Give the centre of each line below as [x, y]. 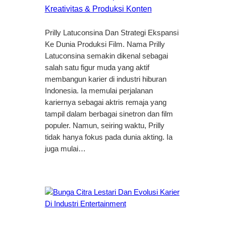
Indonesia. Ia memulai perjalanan [99, 91]
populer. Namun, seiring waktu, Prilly [104, 126]
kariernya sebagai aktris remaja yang [105, 103]
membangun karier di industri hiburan [105, 79]
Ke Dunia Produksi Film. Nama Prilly [105, 45]
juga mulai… [65, 149]
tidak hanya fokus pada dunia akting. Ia [108, 137]
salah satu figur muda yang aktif [97, 68]
